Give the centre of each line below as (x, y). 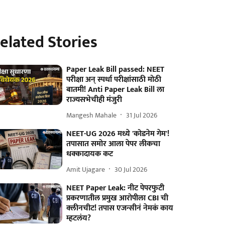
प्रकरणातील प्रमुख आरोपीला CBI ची (118, 198)
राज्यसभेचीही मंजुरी (94, 100)
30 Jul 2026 (131, 169)
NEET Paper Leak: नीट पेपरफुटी (116, 188)
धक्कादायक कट (90, 154)
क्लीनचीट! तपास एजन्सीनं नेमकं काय (120, 208)
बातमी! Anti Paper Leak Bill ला (116, 90)
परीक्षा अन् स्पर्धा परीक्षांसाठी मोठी (114, 80)
